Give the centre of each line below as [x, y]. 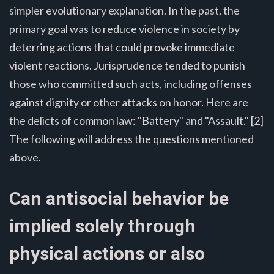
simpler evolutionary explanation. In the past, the [124, 10]
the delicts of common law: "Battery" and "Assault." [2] [136, 120]
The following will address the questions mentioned [131, 139]
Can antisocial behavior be [119, 198]
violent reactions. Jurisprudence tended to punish [127, 65]
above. [25, 157]
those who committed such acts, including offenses [131, 83]
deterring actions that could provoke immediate [122, 47]
